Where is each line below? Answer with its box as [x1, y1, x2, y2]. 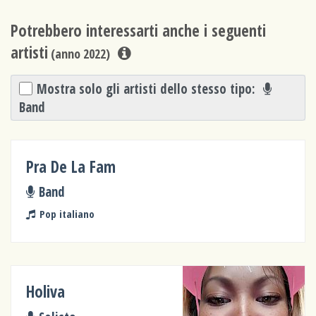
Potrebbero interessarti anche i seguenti [11, 20, 266, 42]
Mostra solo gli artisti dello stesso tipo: [37, 79, 260, 97]
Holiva [26, 281, 66, 303]
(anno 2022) [48, 45, 110, 63]
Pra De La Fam [26, 155, 116, 178]
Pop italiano [39, 206, 95, 221]
